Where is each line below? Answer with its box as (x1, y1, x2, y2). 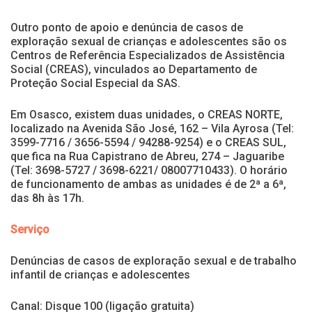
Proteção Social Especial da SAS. (10, 76, 180, 90)
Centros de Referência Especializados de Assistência (10, 48, 285, 62)
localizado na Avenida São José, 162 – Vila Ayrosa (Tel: (10, 121, 294, 135)
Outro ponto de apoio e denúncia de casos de (10, 20, 243, 34)
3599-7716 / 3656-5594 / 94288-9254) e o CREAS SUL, (10, 135, 286, 149)
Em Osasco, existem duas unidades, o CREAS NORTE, (10, 107, 283, 121)
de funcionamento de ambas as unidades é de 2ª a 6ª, (10, 177, 286, 191)
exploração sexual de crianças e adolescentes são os (10, 34, 287, 48)
